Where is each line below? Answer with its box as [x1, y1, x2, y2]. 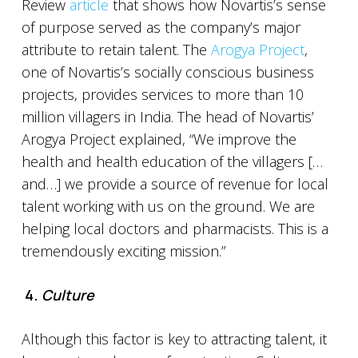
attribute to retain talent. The [21, 40, 211, 59]
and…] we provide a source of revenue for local [21, 174, 328, 193]
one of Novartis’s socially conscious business [21, 62, 314, 82]
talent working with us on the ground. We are [21, 197, 315, 216]
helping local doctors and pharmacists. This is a [21, 219, 328, 238]
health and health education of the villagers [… [21, 152, 323, 171]
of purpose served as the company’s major [21, 18, 300, 37]
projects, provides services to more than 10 [21, 85, 304, 104]
